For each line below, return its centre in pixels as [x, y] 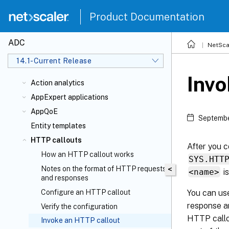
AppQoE [44, 111]
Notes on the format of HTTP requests [104, 169]
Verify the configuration [79, 207]
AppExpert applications [70, 97]
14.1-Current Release [54, 61]
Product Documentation [147, 17]
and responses [65, 178]
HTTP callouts [56, 140]
